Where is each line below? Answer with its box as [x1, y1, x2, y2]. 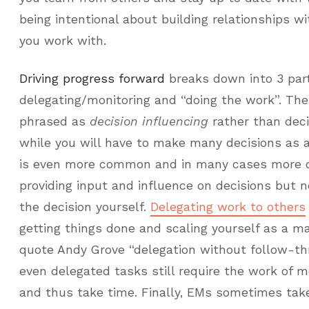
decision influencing [90, 114, 208, 128]
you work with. [19, 34, 106, 48]
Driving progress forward [19, 72, 165, 86]
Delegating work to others [150, 200, 306, 214]
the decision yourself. [19, 200, 150, 214]
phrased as [19, 114, 90, 128]
